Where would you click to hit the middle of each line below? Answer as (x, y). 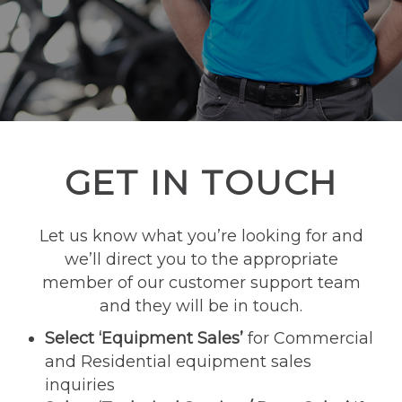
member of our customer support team (201, 283)
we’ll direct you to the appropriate (201, 259)
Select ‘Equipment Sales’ (144, 338)
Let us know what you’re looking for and (201, 236)
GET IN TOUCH (201, 183)
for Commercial (308, 338)
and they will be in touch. (201, 306)
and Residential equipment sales (178, 362)
